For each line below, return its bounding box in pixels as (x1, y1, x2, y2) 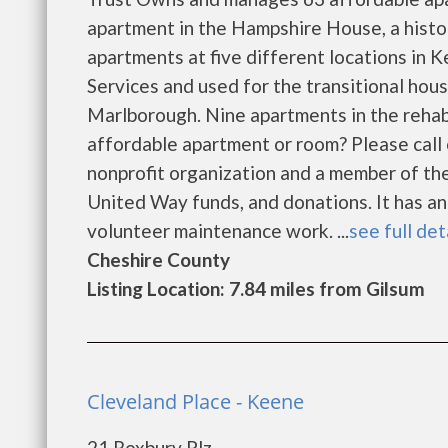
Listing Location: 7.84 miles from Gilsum (87, 277, 425, 300)
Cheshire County (87, 248, 230, 271)
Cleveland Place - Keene (87, 388, 304, 415)
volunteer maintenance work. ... (87, 219, 349, 242)
